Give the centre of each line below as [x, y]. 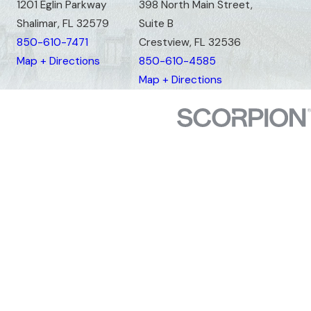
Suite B [156, 24]
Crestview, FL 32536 [190, 42]
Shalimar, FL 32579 [63, 24]
